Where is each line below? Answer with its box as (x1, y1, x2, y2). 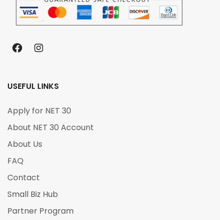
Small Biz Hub (7, 189, 58, 200)
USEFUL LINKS (7, 81, 59, 92)
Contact (7, 172, 40, 184)
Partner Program (7, 205, 74, 217)
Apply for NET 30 (7, 105, 71, 117)
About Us (7, 138, 42, 150)
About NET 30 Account (7, 122, 94, 134)
